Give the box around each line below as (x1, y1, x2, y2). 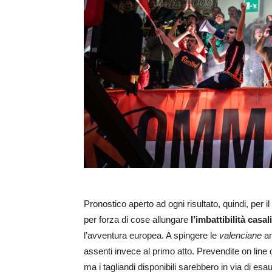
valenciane (219, 230, 262, 241)
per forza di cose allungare (84, 214, 191, 225)
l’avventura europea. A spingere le (84, 230, 219, 241)
